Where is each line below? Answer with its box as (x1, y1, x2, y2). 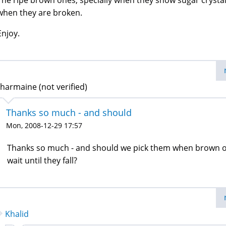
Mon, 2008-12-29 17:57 (6, 121, 82, 130)
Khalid (5, 208, 29, 219)
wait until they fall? (7, 155, 77, 166)
